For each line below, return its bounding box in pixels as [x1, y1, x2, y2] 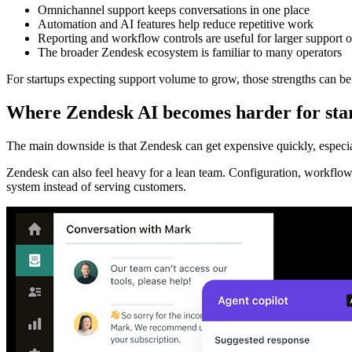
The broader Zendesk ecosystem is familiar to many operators [38, 45, 342, 59]
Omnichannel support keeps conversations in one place [38, 2, 310, 16]
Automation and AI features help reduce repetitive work [38, 16, 313, 31]
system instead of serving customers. [6, 179, 186, 193]
